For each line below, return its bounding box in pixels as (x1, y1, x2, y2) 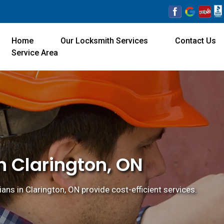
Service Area (11, 47, 58, 57)
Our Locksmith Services (60, 35, 148, 45)
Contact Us (175, 35, 216, 45)
